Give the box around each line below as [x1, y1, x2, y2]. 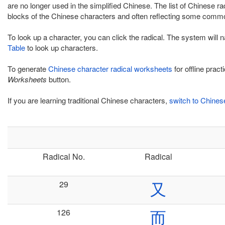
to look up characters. [25, 42, 98, 53]
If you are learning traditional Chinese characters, [8, 95, 169, 105]
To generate [8, 63, 48, 74]
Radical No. [42, 151, 85, 162]
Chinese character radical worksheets [48, 63, 172, 74]
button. [47, 74, 71, 84]
